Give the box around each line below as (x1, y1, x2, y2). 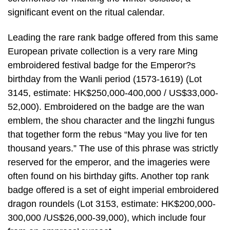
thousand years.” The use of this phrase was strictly (8, 143, 218, 154)
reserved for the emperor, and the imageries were (8, 157, 210, 168)
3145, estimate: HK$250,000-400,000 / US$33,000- (8, 88, 218, 99)
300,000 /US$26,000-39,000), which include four (8, 213, 206, 223)
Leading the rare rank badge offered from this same (8, 32, 218, 43)
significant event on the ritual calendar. (8, 7, 165, 17)
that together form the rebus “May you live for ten (8, 129, 207, 140)
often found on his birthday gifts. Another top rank (8, 171, 209, 182)
